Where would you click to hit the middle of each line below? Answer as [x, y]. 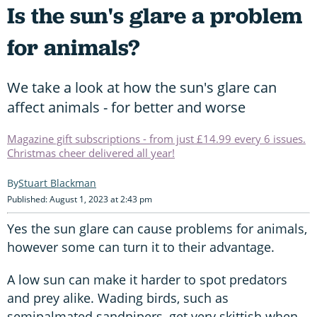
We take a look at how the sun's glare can [142, 87]
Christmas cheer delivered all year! [91, 152]
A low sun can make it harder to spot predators [147, 279]
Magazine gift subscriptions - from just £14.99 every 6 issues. [156, 138]
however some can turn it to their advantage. [141, 247]
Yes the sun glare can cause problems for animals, [157, 228]
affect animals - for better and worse [126, 107]
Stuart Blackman [57, 183]
